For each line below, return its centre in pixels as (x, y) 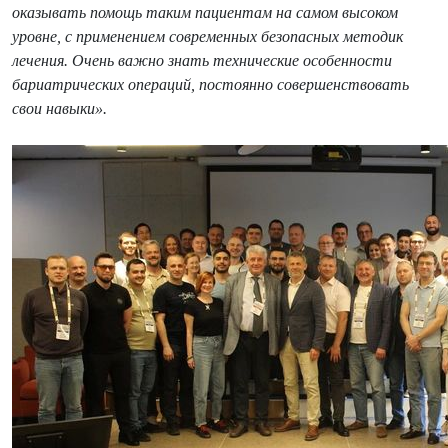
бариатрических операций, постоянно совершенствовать (210, 84)
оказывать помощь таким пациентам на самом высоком (205, 12)
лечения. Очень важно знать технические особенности (202, 60)
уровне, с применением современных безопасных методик (207, 36)
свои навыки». (59, 108)
